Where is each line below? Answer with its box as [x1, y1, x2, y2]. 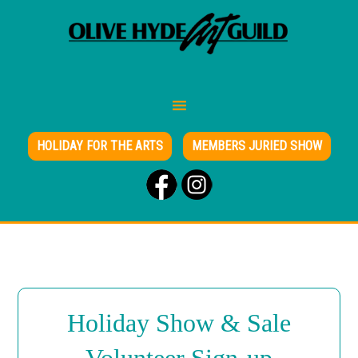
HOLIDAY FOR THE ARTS [36, 138, 163, 153]
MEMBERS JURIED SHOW [191, 138, 322, 153]
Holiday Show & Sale [67, 308, 291, 338]
